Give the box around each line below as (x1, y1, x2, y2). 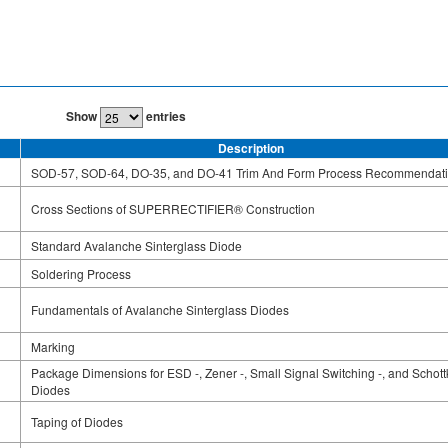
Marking (31, 337, 75, 355)
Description (217, 138, 284, 157)
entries (142, 106, 186, 125)
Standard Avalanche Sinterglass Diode (31, 236, 242, 254)
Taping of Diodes (31, 412, 123, 430)
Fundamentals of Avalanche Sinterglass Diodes (31, 300, 289, 318)
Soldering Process (31, 264, 131, 282)
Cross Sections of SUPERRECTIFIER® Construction (31, 199, 315, 217)
